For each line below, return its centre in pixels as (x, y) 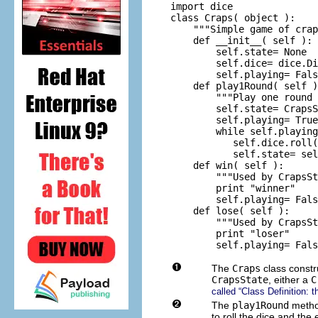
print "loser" (230, 233)
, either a (290, 279)
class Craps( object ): (233, 17)
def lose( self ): (230, 210)
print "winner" (233, 188)
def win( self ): (227, 165)
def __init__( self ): (241, 40)
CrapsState (240, 279)
